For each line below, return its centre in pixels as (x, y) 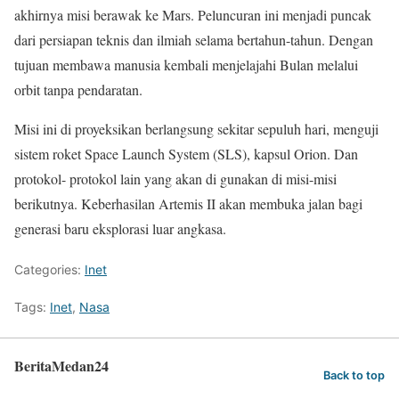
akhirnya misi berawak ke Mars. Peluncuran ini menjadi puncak (193, 15)
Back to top (354, 375)
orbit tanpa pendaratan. (78, 90)
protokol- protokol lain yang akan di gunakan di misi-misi (175, 179)
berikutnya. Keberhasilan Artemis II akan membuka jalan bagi (188, 204)
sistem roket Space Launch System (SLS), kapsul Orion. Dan (186, 154)
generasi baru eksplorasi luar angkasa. (120, 229)
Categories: (49, 270)
